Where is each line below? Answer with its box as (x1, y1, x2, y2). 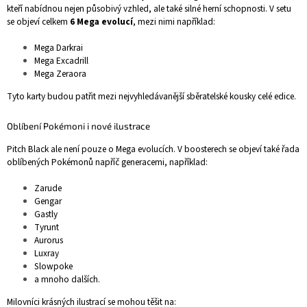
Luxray (34, 247, 59, 260)
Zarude (34, 182, 62, 195)
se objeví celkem (7, 15, 70, 29)
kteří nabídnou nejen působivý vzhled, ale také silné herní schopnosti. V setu (7, 2, 291, 16)
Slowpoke (34, 260, 73, 273)
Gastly (34, 208, 58, 221)
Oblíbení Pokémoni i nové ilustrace (7, 121, 150, 132)
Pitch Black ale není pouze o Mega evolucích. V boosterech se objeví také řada (7, 143, 299, 156)
